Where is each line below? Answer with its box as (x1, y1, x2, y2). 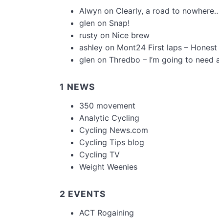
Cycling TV (79, 150, 120, 160)
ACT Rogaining (79, 208, 134, 218)
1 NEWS (60, 82, 95, 92)
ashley (79, 43, 103, 53)
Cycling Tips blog (79, 137, 144, 148)
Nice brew (112, 30, 150, 41)
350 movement (79, 101, 135, 111)
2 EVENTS (60, 189, 106, 199)
